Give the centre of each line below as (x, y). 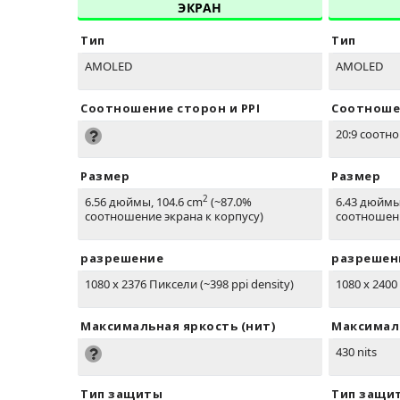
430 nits (356, 352)
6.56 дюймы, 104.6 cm (144, 202)
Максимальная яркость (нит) (178, 326)
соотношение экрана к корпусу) (174, 217)
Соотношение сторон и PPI (170, 108)
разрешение (122, 258)
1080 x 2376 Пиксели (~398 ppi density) (189, 284)
